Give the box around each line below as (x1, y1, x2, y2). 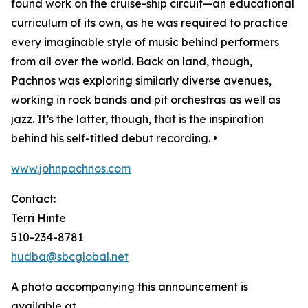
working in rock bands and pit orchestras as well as (11, 93, 280, 107)
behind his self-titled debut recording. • (11, 131, 217, 145)
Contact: (11, 192, 56, 206)
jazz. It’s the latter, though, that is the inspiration (11, 112, 264, 126)
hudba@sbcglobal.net (11, 250, 129, 263)
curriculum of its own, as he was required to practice (11, 16, 288, 30)
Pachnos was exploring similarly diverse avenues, (11, 74, 272, 87)
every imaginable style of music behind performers (11, 35, 279, 49)
